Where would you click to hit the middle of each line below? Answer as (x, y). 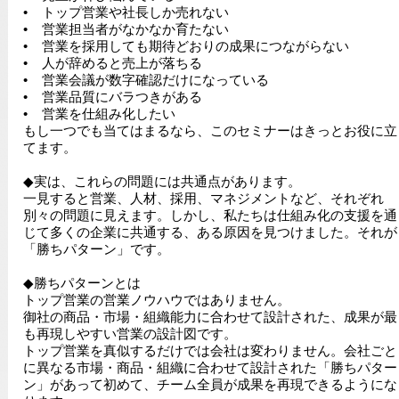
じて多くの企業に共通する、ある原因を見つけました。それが (210, 232)
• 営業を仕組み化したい (99, 114)
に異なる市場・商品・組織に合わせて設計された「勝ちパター (210, 368)
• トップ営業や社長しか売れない (126, 12)
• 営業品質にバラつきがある (112, 97)
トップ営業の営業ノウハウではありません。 (156, 300)
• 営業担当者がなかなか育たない (126, 29)
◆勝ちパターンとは (81, 283)
